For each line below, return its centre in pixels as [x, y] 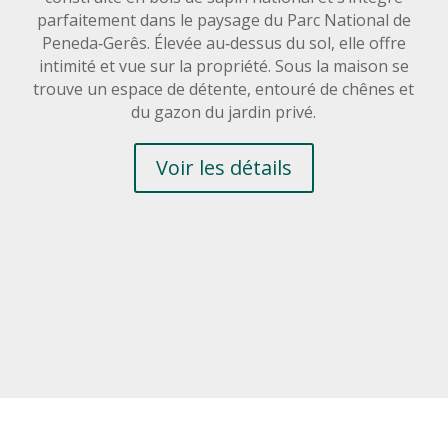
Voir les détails [223, 168]
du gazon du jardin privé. [224, 112]
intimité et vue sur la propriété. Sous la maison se [223, 66]
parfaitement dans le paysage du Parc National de [223, 20]
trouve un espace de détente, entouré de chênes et [224, 89]
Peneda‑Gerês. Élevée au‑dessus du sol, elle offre [223, 43]
